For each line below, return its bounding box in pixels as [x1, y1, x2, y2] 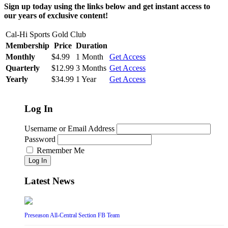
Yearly [6, 74, 28, 83]
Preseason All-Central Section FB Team [24, 211, 120, 219]
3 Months [76, 63, 106, 72]
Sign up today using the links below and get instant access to [4, 2, 210, 11]
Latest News [24, 176, 74, 187]
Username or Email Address [24, 124, 115, 133]
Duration [76, 41, 107, 50]
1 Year [76, 74, 96, 83]
